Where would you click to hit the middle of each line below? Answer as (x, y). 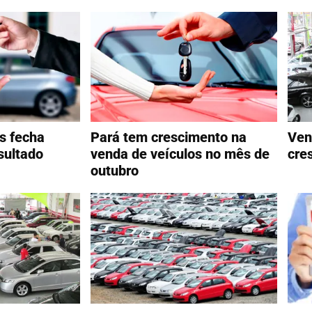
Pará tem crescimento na (168, 138)
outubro (114, 171)
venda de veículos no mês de (180, 154)
